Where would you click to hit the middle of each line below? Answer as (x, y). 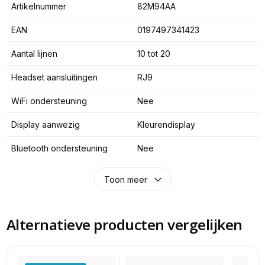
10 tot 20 (153, 53)
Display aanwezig (45, 124)
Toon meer (125, 179)
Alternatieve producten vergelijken (124, 225)
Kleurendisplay (166, 124)
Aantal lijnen (34, 53)
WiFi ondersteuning (49, 101)
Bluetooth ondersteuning (59, 148)
